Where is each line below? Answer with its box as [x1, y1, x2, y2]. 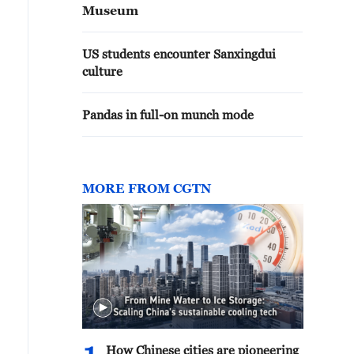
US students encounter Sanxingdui [82, 47, 276, 61]
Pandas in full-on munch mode [82, 107, 254, 122]
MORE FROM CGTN [82, 181, 211, 195]
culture [82, 64, 122, 78]
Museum [82, 3, 138, 17]
